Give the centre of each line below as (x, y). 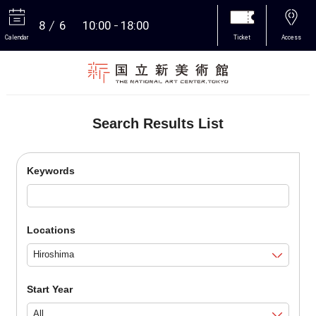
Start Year (49, 289)
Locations (51, 230)
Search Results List (158, 124)
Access (291, 37)
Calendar (17, 37)
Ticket (242, 37)
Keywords (50, 171)
